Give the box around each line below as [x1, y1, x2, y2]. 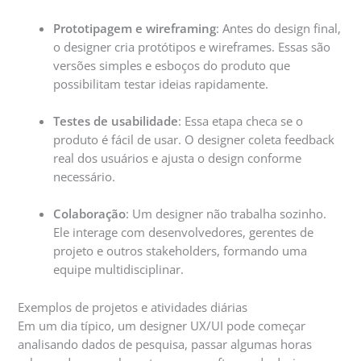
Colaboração [53, 205, 127, 222]
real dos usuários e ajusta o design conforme [53, 150, 302, 167]
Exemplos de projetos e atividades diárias [18, 298, 248, 315]
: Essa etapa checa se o [178, 113, 304, 130]
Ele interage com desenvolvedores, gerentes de [53, 224, 314, 241]
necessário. [53, 168, 116, 185]
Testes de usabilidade [53, 113, 179, 130]
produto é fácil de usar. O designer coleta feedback [53, 131, 335, 148]
